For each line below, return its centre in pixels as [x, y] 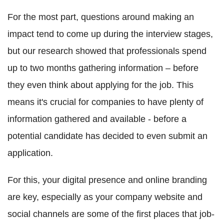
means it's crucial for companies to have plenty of [105, 102]
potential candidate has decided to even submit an [107, 136]
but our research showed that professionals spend [107, 51]
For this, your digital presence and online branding [107, 180]
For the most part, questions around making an [101, 17]
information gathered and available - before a [97, 119]
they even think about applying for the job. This [100, 85]
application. [30, 153]
